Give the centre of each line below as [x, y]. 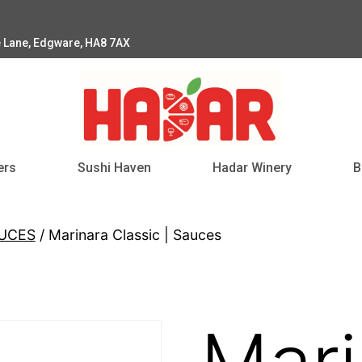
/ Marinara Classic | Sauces [128, 234]
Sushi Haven [115, 167]
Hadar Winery [252, 167]
